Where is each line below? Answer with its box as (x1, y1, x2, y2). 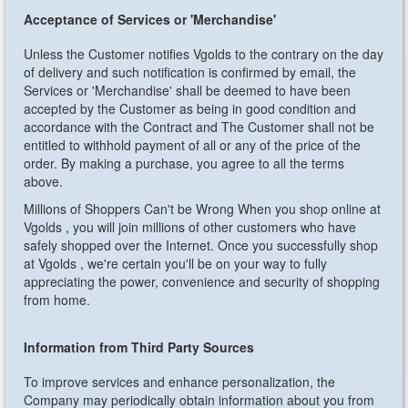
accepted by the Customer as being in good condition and (24, 99, 357, 117)
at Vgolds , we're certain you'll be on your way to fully (24, 254, 328, 272)
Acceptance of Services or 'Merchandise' (24, 10, 277, 28)
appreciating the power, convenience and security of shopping (24, 272, 381, 291)
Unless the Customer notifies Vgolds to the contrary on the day (24, 45, 384, 63)
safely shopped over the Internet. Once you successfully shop (24, 236, 379, 254)
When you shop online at (238, 199, 382, 218)
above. (24, 172, 64, 190)
